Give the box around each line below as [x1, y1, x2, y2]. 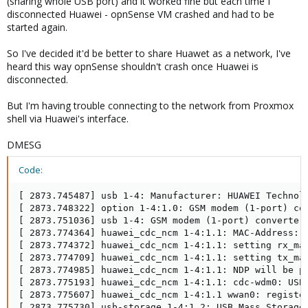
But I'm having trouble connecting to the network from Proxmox [7, 99, 294, 112]
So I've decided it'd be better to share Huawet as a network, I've [7, 47, 291, 60]
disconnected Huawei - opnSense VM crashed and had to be [7, 8, 274, 21]
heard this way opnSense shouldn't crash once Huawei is [7, 60, 258, 73]
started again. [7, 21, 67, 34]
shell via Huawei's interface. [7, 112, 129, 125]
